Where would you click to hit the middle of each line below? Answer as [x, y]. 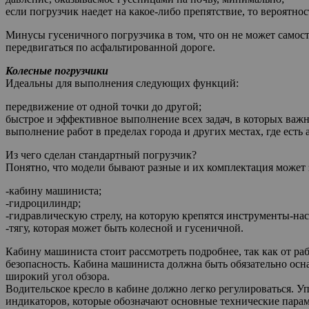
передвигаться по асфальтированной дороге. [110, 47]
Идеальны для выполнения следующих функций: [122, 83]
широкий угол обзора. [58, 276]
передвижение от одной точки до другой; [103, 106]
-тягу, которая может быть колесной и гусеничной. [124, 228]
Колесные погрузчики [57, 70]
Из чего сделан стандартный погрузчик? [101, 154]
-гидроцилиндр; [43, 203]
